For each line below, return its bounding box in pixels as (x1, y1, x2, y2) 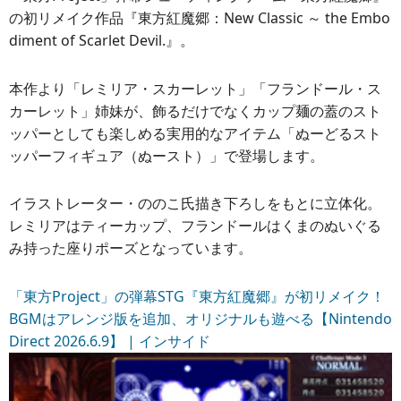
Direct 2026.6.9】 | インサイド (9, 331, 210, 352)
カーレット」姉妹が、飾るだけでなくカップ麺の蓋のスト (9, 100, 381, 121)
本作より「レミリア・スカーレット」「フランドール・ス (9, 78, 381, 98)
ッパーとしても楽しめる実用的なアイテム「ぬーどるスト (9, 123, 381, 143)
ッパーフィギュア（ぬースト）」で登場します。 (9, 145, 324, 166)
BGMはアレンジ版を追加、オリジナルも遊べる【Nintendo (9, 309, 392, 329)
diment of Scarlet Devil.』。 (9, 30, 194, 50)
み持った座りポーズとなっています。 (9, 238, 252, 259)
